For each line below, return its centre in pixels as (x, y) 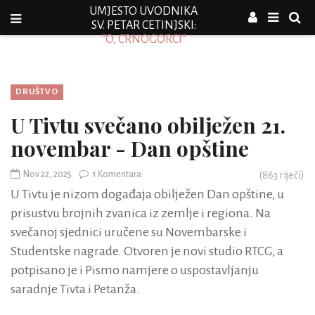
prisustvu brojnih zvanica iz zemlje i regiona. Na (141, 213)
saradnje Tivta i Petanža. (75, 289)
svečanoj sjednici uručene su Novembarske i (129, 232)
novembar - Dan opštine (130, 148)
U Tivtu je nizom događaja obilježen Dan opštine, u (147, 194)
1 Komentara (117, 174)
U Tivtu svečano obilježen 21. (148, 125)
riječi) (291, 175)
